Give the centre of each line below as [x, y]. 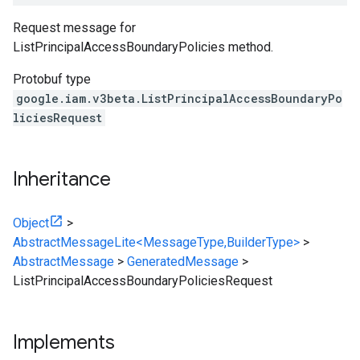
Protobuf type [52, 79]
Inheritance [62, 179]
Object [31, 223]
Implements [64, 342]
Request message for [74, 28]
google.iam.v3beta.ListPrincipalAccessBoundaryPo [179, 98]
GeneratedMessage [183, 262]
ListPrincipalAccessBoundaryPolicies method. [143, 47]
